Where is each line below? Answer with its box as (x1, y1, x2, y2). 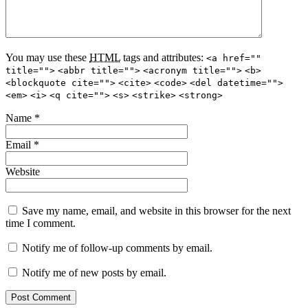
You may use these (5, 51, 89, 63)
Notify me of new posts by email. (22, 266, 166, 278)
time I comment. (5, 217, 76, 229)
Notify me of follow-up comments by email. (22, 241, 212, 254)
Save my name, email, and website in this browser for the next (22, 204, 291, 217)
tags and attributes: (120, 51, 206, 63)
